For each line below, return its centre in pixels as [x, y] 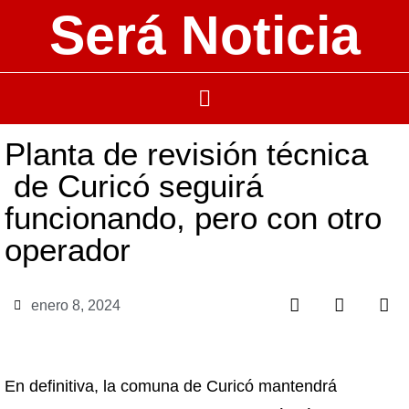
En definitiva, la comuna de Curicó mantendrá [171, 386]
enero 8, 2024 [76, 305]
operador [68, 250]
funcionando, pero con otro [193, 218]
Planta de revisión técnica [186, 154]
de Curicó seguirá [134, 186]
